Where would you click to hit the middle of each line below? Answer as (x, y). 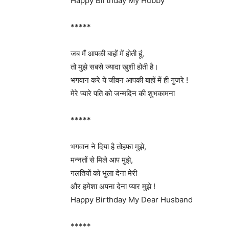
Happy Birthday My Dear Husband (132, 200)
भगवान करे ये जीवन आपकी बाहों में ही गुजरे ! (129, 80)
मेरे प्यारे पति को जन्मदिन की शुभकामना (123, 93)
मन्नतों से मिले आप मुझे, (102, 160)
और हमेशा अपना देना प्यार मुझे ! (113, 186)
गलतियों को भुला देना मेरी (104, 173)
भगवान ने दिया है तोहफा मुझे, (108, 146)
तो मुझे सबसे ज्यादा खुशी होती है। (114, 67)
